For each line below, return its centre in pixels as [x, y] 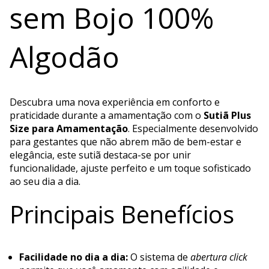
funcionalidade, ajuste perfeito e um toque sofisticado [130, 168]
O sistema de [159, 257]
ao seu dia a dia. [45, 181]
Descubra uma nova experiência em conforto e [115, 102]
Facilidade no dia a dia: [74, 257]
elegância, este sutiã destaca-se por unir [100, 155]
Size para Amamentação [69, 128]
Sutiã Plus [227, 115]
